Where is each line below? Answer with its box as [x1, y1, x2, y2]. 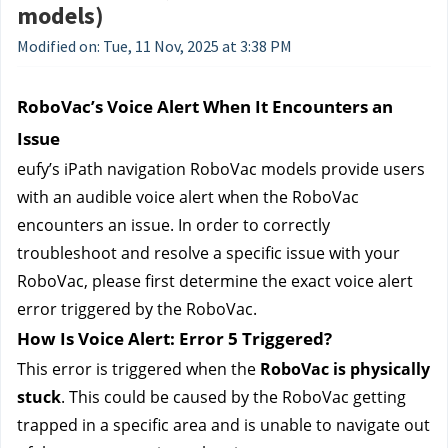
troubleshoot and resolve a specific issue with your [17, 242, 400, 264]
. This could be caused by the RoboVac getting [61, 386, 406, 408]
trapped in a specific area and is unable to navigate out [17, 414, 430, 436]
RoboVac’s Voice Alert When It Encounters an [17, 94, 393, 118]
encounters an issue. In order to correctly [17, 214, 330, 236]
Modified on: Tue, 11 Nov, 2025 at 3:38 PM [17, 36, 292, 56]
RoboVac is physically [260, 358, 430, 380]
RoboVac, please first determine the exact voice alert [17, 270, 413, 292]
